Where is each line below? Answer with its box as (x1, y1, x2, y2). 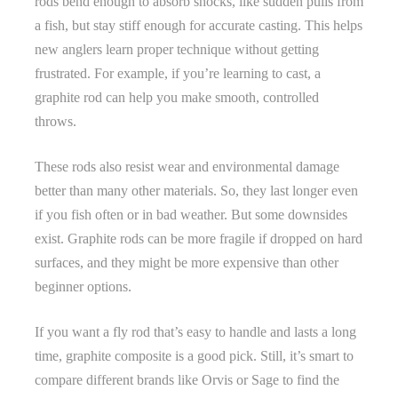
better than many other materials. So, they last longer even (35, 182, 358, 198)
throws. (35, 113, 76, 129)
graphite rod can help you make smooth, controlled (35, 89, 319, 105)
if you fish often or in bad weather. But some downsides (35, 206, 347, 222)
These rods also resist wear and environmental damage (35, 158, 339, 174)
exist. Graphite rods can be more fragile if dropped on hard (35, 230, 362, 246)
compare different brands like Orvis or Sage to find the (35, 371, 339, 387)
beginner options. (35, 278, 131, 294)
